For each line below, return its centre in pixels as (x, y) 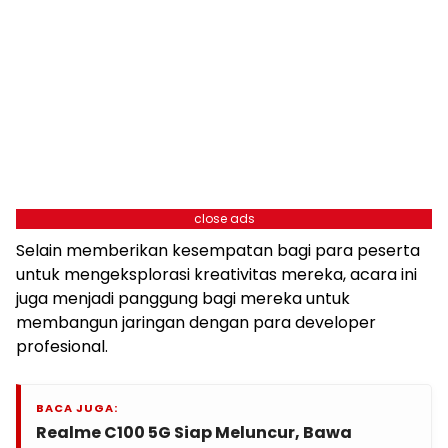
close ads (224, 218)
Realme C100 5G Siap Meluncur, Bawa (194, 432)
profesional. (62, 346)
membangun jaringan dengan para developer (196, 322)
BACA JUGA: (77, 407)
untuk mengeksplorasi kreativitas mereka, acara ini (216, 274)
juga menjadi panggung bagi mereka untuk (183, 298)
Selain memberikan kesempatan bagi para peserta (218, 250)
